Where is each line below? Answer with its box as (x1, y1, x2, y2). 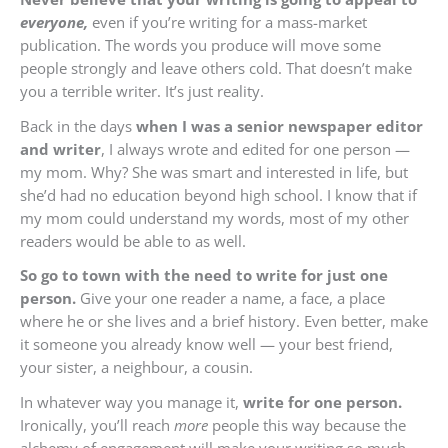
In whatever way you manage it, (20, 392, 243, 413)
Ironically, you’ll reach (20, 415, 174, 436)
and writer (20, 138, 101, 159)
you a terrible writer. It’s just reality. (20, 81, 264, 102)
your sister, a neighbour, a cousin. (20, 357, 253, 378)
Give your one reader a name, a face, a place (80, 288, 385, 309)
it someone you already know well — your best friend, (20, 334, 393, 355)
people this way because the (212, 415, 406, 436)
